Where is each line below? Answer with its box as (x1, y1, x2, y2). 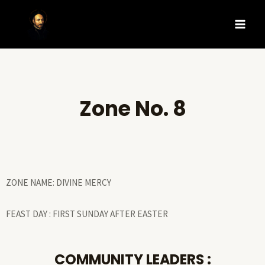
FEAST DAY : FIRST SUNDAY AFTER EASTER (6, 208, 168, 219)
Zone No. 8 (79, 94, 186, 123)
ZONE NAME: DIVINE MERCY (6, 177, 111, 188)
